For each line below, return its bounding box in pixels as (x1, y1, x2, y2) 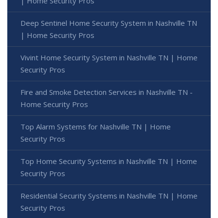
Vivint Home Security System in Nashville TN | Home (20, 53, 198, 63)
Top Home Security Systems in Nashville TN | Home (20, 156, 197, 166)
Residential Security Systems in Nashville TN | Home (20, 191, 198, 201)
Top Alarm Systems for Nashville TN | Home (20, 122, 171, 132)
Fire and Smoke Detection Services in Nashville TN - (20, 87, 193, 97)
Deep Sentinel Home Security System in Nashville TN (20, 18, 197, 28)
